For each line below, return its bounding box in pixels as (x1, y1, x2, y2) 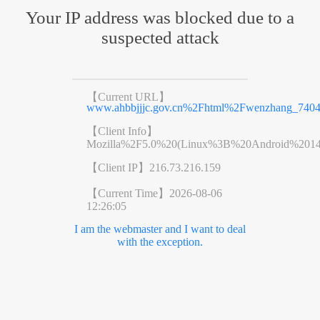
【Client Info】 (86, 124, 158, 137)
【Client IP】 (86, 161, 149, 174)
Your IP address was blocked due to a (26, 7, 294, 27)
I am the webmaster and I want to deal (74, 222, 246, 235)
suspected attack (101, 27, 219, 47)
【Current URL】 (86, 90, 170, 103)
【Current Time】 (86, 186, 169, 199)
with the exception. (116, 235, 203, 248)
